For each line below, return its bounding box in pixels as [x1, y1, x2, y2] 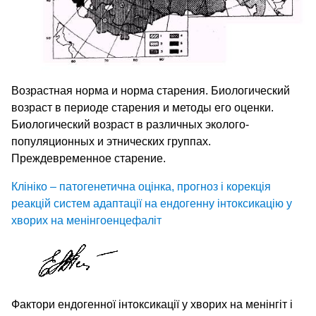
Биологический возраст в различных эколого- [11, 119, 249, 131]
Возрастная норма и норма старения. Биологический [11, 85, 290, 97]
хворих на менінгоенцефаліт [11, 214, 162, 227]
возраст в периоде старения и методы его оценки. [11, 102, 274, 114]
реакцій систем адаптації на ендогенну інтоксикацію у [11, 197, 292, 210]
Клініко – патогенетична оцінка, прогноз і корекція [11, 181, 271, 193]
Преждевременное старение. [11, 152, 166, 165]
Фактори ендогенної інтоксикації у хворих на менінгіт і [11, 298, 293, 311]
